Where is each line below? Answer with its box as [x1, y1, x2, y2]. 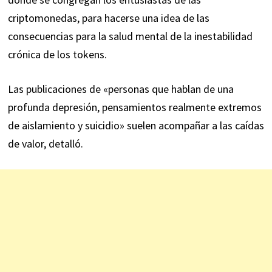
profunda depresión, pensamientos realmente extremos [7, 100, 262, 115]
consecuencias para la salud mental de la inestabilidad [7, 29, 253, 44]
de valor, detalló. [7, 137, 83, 151]
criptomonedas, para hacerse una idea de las [7, 11, 209, 25]
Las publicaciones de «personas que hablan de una [7, 82, 234, 97]
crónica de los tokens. [7, 47, 107, 62]
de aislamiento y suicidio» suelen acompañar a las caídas [7, 118, 264, 133]
